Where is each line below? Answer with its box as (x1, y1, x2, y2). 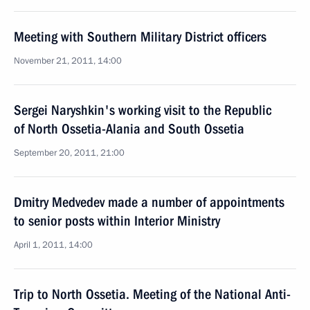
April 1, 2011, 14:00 (14, 239, 93, 251)
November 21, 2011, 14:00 (14, 55, 122, 67)
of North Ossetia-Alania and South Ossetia (14, 120, 244, 137)
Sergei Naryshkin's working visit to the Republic (14, 102, 271, 118)
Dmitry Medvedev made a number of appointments (14, 194, 284, 210)
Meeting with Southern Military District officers (14, 28, 266, 45)
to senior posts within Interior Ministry (14, 212, 220, 229)
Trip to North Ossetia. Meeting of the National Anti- (14, 286, 291, 302)
